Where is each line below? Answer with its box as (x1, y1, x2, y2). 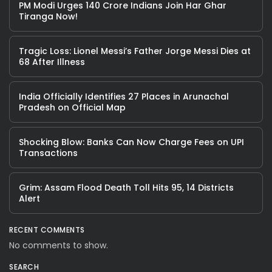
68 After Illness (19, 55, 85, 68)
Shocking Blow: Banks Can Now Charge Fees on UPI (19, 135, 244, 148)
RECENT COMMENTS (9, 224, 85, 235)
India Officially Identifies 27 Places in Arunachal (19, 90, 229, 103)
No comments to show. (9, 239, 108, 251)
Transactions (19, 146, 78, 159)
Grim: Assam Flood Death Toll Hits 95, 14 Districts (19, 181, 234, 194)
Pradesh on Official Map (19, 101, 126, 114)
